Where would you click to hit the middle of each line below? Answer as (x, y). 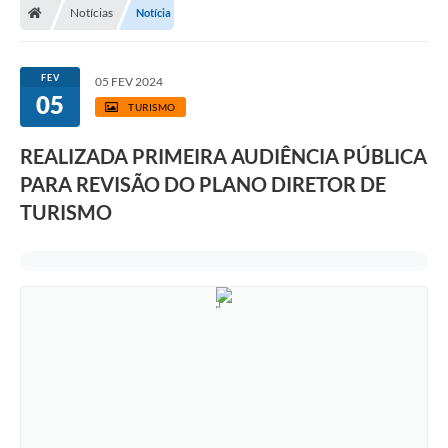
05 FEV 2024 (129, 81)
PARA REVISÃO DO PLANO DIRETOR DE (203, 183)
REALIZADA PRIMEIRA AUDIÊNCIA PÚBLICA (223, 155)
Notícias (91, 12)
